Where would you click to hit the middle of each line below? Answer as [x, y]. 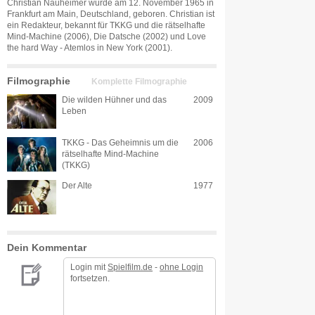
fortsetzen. [90, 278]
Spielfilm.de [130, 267]
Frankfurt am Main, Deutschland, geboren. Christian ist [111, 14]
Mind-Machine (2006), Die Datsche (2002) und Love [107, 37]
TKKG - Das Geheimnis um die [120, 143]
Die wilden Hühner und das [114, 100]
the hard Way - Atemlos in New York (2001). [90, 48]
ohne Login [181, 267]
